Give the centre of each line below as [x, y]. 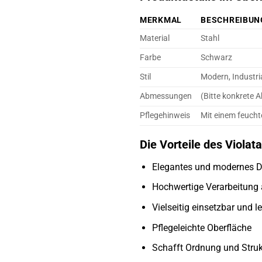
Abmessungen [166, 96]
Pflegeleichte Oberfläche [201, 227]
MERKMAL [161, 20]
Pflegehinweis [165, 115]
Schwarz [217, 57]
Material [155, 38]
